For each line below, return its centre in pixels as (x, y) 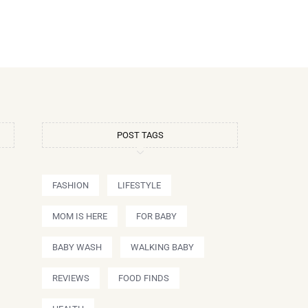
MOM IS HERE (80, 216)
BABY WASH (77, 247)
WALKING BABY (162, 247)
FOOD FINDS (144, 278)
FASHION (70, 185)
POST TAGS (140, 135)
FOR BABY (156, 216)
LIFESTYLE (139, 185)
